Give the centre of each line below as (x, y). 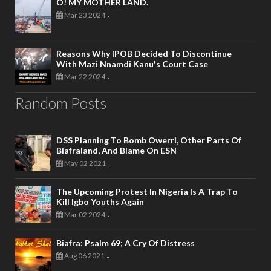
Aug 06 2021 (84, 256)
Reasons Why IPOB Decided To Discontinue (144, 54)
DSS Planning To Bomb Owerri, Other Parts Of (149, 140)
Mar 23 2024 (84, 15)
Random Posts (61, 103)
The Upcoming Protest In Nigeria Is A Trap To (147, 192)
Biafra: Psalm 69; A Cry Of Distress (126, 243)
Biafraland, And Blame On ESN (116, 151)
